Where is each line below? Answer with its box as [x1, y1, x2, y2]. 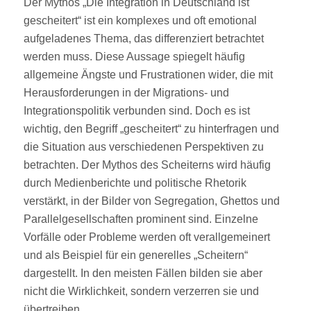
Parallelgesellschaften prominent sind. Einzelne [23, 212, 258, 225]
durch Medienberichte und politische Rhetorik [23, 176, 246, 189]
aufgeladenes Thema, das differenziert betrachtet [23, 32, 264, 44]
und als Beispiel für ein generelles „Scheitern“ [23, 249, 248, 261]
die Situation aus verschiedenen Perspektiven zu [23, 140, 264, 153]
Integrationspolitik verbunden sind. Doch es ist [23, 104, 250, 117]
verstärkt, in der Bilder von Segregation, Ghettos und [23, 194, 280, 207]
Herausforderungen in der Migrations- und [23, 86, 229, 99]
